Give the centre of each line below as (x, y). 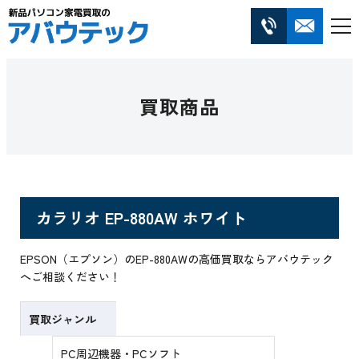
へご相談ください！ (71, 277)
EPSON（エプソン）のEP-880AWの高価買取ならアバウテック (177, 259)
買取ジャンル (63, 319)
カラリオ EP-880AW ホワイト (142, 218)
